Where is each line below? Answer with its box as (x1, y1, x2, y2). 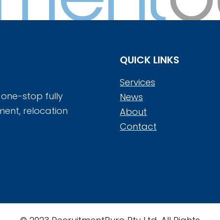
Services (120, 76, 155, 88)
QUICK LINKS (120, 53, 179, 67)
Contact (120, 120, 157, 133)
